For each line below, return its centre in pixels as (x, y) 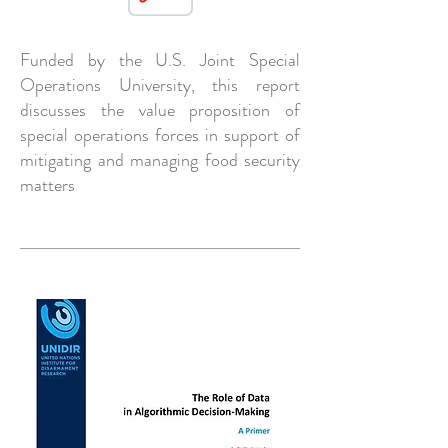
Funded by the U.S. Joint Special (160, 60)
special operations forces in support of (160, 135)
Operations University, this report (160, 85)
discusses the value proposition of (160, 110)
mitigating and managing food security (160, 160)
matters (47, 185)
